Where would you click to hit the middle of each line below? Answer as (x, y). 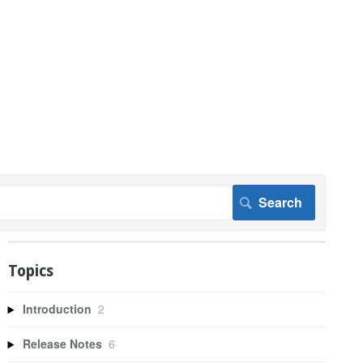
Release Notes (63, 344)
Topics (30, 271)
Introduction (58, 309)
